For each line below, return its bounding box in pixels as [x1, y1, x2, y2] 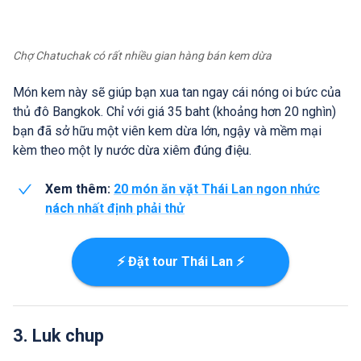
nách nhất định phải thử [45, 201, 185, 217]
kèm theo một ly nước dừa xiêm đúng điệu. [13, 143, 251, 159]
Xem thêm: [45, 181, 110, 197]
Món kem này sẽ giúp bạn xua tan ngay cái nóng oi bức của [13, 85, 341, 101]
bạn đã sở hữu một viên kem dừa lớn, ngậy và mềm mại [13, 123, 322, 139]
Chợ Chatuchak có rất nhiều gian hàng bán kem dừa [13, 49, 272, 63]
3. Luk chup [13, 326, 104, 346]
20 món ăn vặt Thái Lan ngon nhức [114, 181, 320, 197]
